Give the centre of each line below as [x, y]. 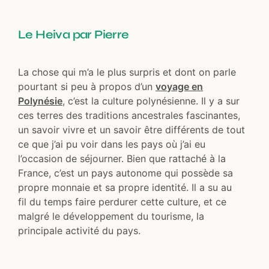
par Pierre [99, 35]
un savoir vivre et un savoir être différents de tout [131, 130]
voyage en [179, 87]
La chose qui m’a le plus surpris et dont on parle [127, 72]
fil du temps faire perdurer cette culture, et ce [122, 202]
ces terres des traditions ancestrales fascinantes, [129, 116]
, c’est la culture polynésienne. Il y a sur [151, 101]
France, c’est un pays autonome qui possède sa [125, 173]
